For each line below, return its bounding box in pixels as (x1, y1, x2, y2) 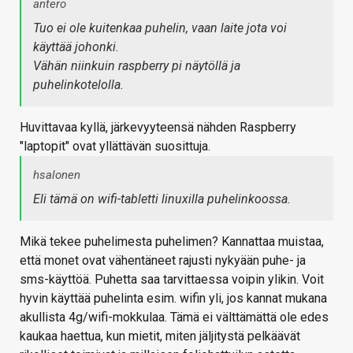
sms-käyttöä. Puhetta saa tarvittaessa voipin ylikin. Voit (20, 272, 324, 288)
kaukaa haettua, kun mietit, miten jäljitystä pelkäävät (20, 329, 300, 344)
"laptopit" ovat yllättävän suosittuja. (20, 139, 210, 154)
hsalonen (33, 168, 80, 183)
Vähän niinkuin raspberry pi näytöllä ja (33, 58, 240, 74)
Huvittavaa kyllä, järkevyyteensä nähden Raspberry (20, 120, 296, 136)
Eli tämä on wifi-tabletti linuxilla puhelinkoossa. (33, 191, 291, 207)
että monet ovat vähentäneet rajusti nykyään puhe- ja (20, 253, 306, 269)
